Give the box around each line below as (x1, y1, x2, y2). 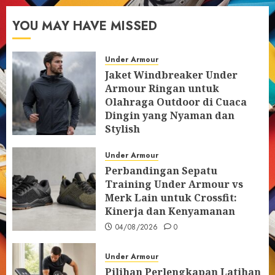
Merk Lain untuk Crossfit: (105, 191, 237, 204)
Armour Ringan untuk (105, 82, 219, 95)
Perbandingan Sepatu (105, 164, 217, 177)
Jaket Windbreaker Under (105, 68, 238, 82)
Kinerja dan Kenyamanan (105, 204, 235, 218)
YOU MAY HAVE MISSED (12, 17, 157, 35)
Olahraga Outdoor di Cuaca (105, 95, 247, 109)
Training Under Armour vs (105, 177, 243, 191)
